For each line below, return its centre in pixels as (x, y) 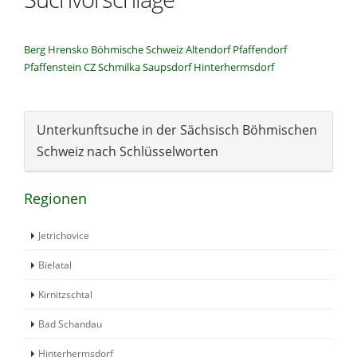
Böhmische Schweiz (137, 49)
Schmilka (119, 67)
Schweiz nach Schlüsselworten (127, 151)
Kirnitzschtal (65, 294)
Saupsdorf (167, 67)
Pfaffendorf (260, 49)
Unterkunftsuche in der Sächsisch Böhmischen (177, 129)
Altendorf (208, 49)
